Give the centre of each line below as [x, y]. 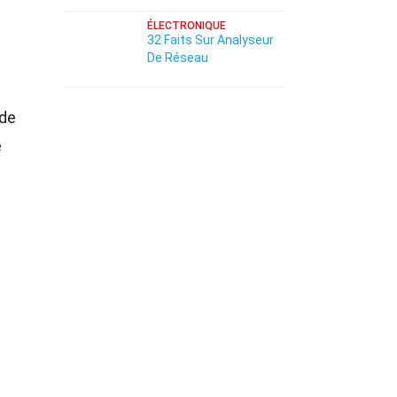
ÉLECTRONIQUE [187, 26]
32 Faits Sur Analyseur [210, 40]
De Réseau [178, 58]
